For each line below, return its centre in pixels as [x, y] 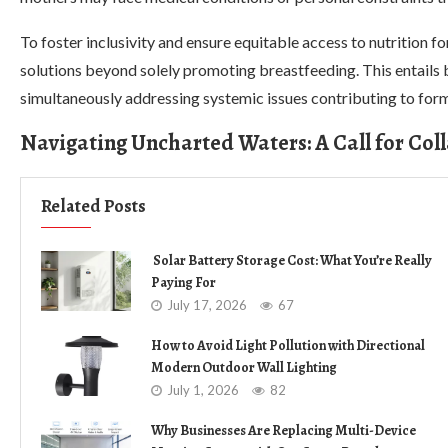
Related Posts [93, 206]
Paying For [183, 282]
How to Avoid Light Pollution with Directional [288, 345]
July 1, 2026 [203, 390]
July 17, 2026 [207, 305]
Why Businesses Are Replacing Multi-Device [283, 430]
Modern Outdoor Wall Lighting [244, 367]
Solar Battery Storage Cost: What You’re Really [291, 260]
